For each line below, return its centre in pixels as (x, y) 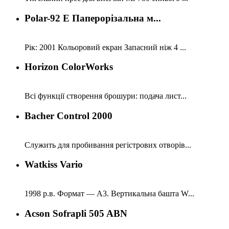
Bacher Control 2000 (68, 116)
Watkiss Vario (54, 165)
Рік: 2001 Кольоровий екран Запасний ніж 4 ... (105, 47)
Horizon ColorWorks (69, 67)
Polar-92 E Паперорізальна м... (93, 18)
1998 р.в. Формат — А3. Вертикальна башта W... (109, 194)
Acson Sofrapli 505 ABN (76, 213)
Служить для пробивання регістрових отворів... (108, 145)
